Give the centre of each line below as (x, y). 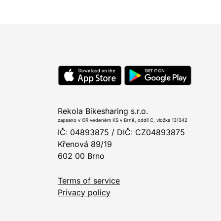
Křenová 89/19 (85, 144)
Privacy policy (84, 193)
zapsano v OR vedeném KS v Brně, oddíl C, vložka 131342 (123, 120)
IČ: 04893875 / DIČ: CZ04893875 (121, 132)
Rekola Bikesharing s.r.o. (103, 111)
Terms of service (89, 181)
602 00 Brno (81, 156)
